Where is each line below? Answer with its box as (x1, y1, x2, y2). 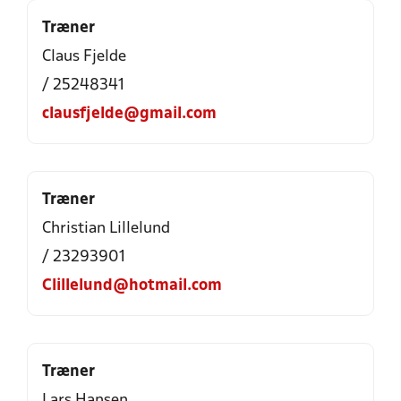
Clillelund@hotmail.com (42, 278, 222, 294)
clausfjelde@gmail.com (42, 107, 217, 122)
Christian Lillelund (42, 221, 170, 236)
